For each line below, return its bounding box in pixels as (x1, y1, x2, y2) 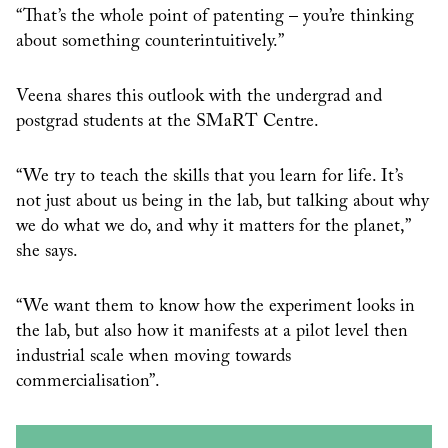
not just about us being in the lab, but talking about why (16, 193, 429, 212)
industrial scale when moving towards (16, 348, 291, 367)
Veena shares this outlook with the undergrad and (16, 88, 382, 107)
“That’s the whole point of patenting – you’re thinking (16, 8, 414, 27)
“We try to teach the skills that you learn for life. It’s (16, 168, 403, 187)
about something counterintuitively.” (16, 33, 284, 52)
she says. (16, 243, 78, 262)
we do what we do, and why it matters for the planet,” (16, 218, 409, 237)
